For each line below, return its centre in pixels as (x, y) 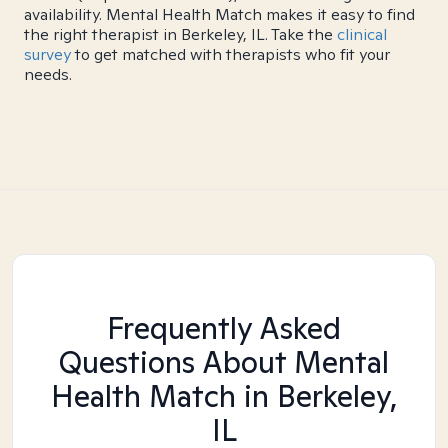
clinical (362, 34)
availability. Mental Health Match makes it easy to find (219, 14)
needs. (48, 74)
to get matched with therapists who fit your (230, 54)
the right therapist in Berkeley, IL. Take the (180, 34)
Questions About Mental (224, 362)
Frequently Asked (224, 328)
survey (47, 54)
